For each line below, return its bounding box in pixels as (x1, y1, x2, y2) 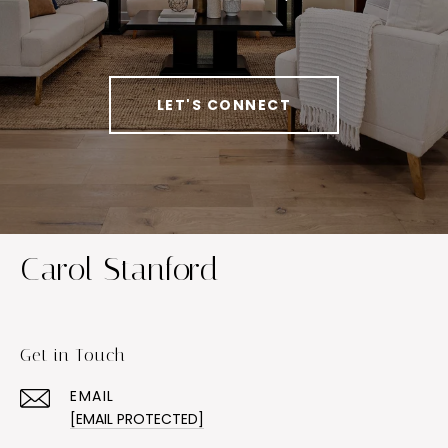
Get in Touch (20, 343, 126, 366)
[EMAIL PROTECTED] (70, 408, 204, 429)
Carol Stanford (20, 249, 219, 288)
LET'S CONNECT (156, 94, 292, 115)
